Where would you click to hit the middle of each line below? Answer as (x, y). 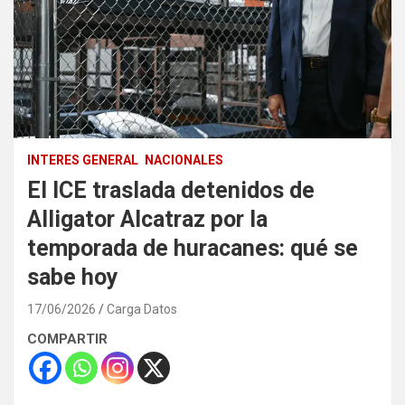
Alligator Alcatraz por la (147, 219)
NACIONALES (184, 160)
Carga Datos (142, 309)
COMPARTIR (67, 339)
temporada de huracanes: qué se (193, 248)
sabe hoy (73, 277)
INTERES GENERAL (83, 160)
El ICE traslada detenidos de (171, 190)
